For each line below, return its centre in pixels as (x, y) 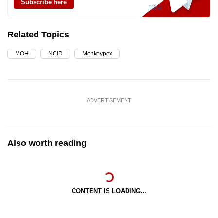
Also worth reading (47, 143)
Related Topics (38, 34)
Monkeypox (97, 53)
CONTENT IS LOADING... (109, 191)
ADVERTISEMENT (109, 100)
